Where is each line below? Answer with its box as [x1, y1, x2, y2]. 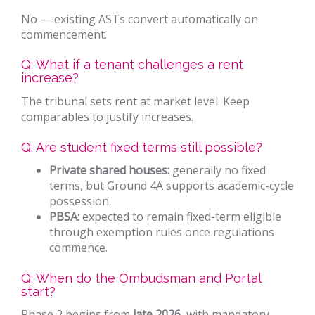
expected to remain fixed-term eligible [79, 209, 281, 225]
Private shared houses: [49, 162, 169, 179]
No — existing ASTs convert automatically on [21, 11, 258, 27]
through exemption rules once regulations [49, 224, 274, 240]
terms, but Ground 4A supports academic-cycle [49, 178, 294, 194]
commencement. [21, 26, 107, 42]
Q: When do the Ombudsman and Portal [21, 270, 261, 285]
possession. [49, 193, 111, 210]
